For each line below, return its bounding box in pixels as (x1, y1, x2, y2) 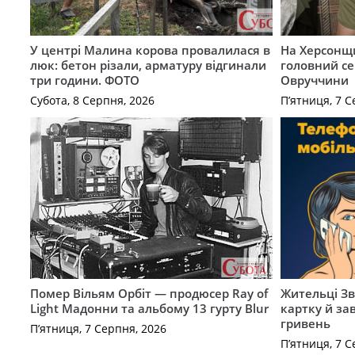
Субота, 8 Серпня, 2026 (29, 92, 155, 108)
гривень (281, 315, 331, 332)
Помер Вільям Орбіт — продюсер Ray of (29, 285, 268, 302)
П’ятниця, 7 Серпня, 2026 (29, 320, 166, 336)
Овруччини (281, 72, 349, 89)
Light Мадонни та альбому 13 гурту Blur (29, 300, 269, 317)
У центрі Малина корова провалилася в (29, 42, 270, 59)
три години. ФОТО (29, 72, 139, 89)
